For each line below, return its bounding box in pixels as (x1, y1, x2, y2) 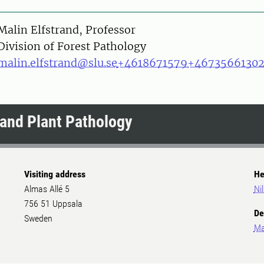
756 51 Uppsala (24, 198, 83, 210)
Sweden (24, 213, 53, 225)
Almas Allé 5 (24, 183, 70, 195)
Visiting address (24, 169, 86, 180)
